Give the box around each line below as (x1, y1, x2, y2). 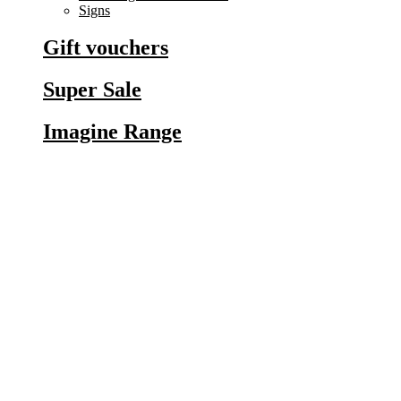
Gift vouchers (43, 36, 168, 60)
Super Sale (43, 78, 141, 102)
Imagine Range (43, 120, 182, 144)
